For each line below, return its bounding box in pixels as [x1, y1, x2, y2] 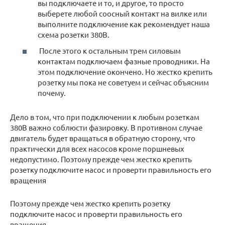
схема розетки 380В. [38, 30, 109, 40]
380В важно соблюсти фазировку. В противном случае [10, 122, 202, 132]
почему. [38, 87, 66, 97]
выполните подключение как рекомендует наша [38, 19, 210, 29]
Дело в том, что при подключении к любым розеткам [10, 111, 199, 122]
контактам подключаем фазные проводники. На [38, 56, 210, 66]
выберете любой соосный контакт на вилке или [38, 9, 207, 19]
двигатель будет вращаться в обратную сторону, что [10, 133, 195, 143]
